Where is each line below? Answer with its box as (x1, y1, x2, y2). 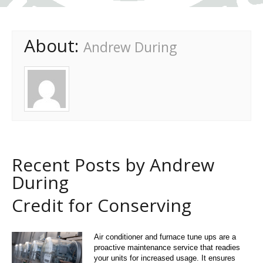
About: (24, 33, 83, 58)
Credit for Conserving (12, 193, 191, 217)
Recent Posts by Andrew (12, 152, 214, 177)
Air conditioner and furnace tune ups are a (94, 232, 236, 241)
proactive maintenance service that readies (94, 242, 240, 252)
